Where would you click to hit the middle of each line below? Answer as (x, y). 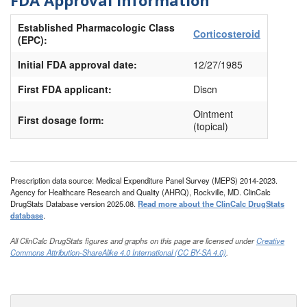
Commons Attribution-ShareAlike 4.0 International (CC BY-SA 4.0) (118, 253)
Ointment (213, 114)
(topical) (211, 126)
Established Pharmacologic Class (96, 28)
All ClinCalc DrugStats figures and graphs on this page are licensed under (133, 241)
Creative (270, 241)
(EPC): (33, 40)
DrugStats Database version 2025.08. (74, 204)
